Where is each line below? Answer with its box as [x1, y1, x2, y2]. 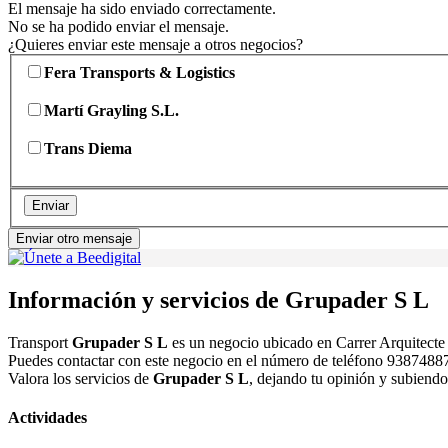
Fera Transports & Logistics [44, 63, 235, 81]
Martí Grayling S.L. [44, 101, 179, 119]
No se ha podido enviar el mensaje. [8, 18, 229, 36]
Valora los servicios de [8, 370, 153, 388]
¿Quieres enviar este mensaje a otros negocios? [8, 36, 303, 54]
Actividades [8, 409, 87, 427]
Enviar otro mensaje [16, 231, 132, 247]
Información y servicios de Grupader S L [8, 287, 429, 314]
